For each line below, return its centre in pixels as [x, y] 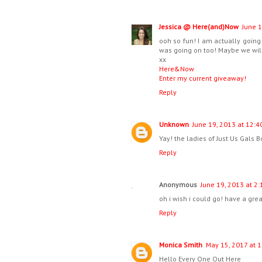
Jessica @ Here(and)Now [199, 27]
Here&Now [177, 69]
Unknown [174, 125]
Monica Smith [181, 245]
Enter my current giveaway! [203, 78]
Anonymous [178, 185]
